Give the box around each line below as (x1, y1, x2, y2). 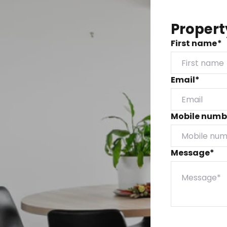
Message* (171, 147, 215, 159)
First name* (171, 37, 222, 50)
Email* (171, 74, 200, 86)
